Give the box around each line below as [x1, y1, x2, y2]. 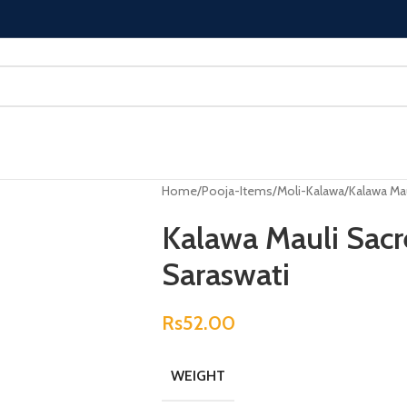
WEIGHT [170, 367, 225, 384]
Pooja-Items [201, 183, 273, 199]
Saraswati [161, 255, 290, 293]
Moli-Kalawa [276, 183, 344, 199]
